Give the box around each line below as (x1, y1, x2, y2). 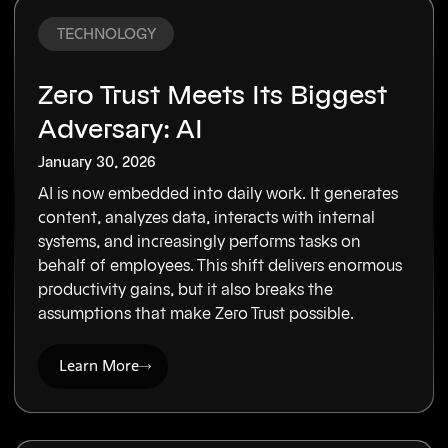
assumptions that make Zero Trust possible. (38, 306, 355, 323)
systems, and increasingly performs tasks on (38, 234, 362, 251)
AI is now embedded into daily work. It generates (38, 186, 399, 203)
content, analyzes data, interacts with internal (38, 210, 376, 227)
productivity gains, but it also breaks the (38, 282, 334, 299)
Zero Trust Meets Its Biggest (38, 83, 388, 110)
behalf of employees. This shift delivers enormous (38, 258, 403, 275)
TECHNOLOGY (56, 26, 156, 42)
